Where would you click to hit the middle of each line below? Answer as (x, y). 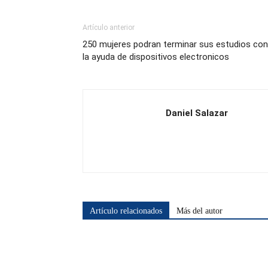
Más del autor (200, 211)
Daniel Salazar (197, 113)
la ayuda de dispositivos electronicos (156, 57)
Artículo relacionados (126, 211)
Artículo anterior (109, 28)
